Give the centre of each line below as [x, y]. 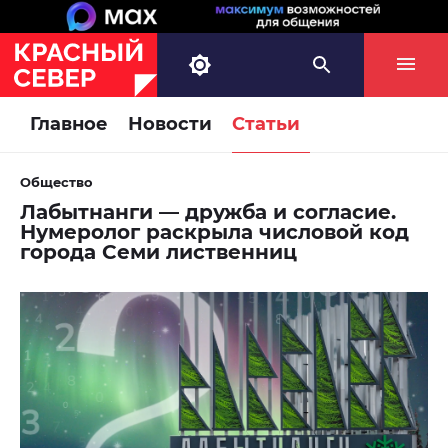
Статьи [266, 124]
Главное [69, 124]
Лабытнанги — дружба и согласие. [208, 212]
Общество [56, 182]
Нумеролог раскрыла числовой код [214, 232]
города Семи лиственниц [158, 252]
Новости [170, 124]
